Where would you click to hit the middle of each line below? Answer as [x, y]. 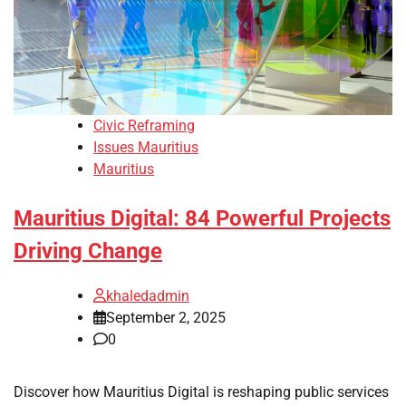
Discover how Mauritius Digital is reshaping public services [201, 391]
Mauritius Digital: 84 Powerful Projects [202, 218]
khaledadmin [148, 295]
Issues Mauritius [146, 147]
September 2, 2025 [166, 317]
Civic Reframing [144, 125]
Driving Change [88, 251]
